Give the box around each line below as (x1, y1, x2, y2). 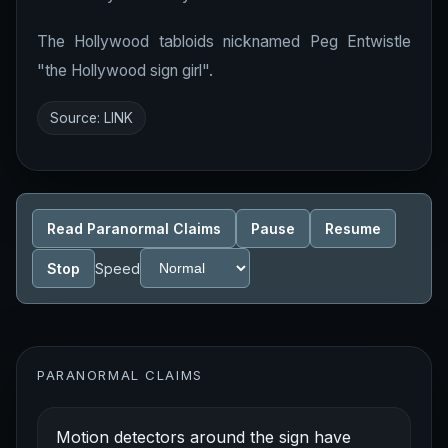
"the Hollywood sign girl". (37, 61, 213, 80)
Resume (325, 220, 381, 237)
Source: (50, 110, 104, 126)
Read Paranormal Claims (47, 220, 221, 237)
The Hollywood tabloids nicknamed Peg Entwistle (37, 32, 411, 51)
